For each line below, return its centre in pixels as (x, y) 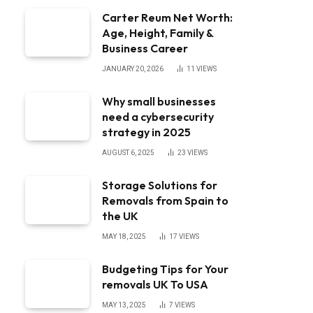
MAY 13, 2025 (124, 305)
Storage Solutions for (160, 185)
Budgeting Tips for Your (165, 269)
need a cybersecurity (158, 117)
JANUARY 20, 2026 (133, 69)
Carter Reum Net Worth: (167, 17)
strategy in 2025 (146, 132)
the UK (120, 216)
